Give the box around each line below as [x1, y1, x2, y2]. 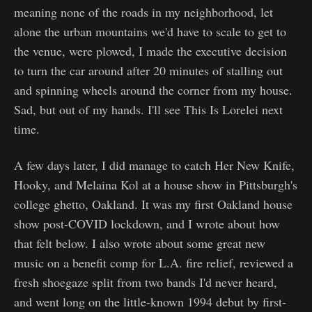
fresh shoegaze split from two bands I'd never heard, [14, 273, 277, 290]
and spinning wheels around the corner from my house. [14, 81, 292, 98]
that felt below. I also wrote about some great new [14, 234, 265, 251]
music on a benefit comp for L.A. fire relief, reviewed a [14, 253, 293, 271]
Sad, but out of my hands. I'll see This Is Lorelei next [14, 100, 283, 118]
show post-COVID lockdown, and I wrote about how [14, 214, 280, 232]
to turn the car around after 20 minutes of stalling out [14, 61, 283, 79]
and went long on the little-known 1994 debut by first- [14, 292, 286, 310]
